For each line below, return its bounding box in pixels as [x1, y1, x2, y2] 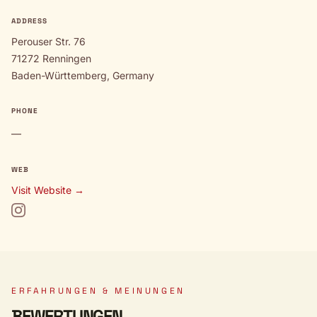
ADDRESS [11, 16, 47, 25]
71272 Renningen [11, 52, 91, 64]
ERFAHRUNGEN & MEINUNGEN [11, 285, 185, 296]
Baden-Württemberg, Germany [11, 69, 154, 81]
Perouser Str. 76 [11, 35, 86, 47]
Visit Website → [11, 184, 84, 196]
